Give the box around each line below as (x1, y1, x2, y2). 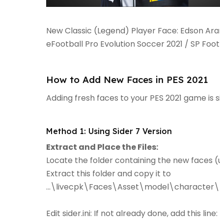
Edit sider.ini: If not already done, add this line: (46, 208, 218, 219)
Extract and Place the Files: (46, 141, 158, 153)
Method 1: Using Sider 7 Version (46, 126, 172, 136)
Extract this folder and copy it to (46, 168, 173, 179)
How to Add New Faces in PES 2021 (46, 74, 208, 85)
